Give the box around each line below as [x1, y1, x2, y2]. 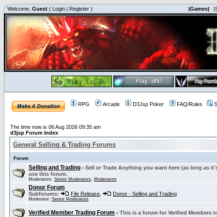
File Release [71, 191, 100, 197]
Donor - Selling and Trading [113, 191, 177, 197]
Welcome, [6, 6, 32, 12]
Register [69, 6, 89, 12]
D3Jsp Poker [133, 101, 164, 107]
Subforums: [29, 191, 59, 197]
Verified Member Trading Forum [29, 209, 115, 216]
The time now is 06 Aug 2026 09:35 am [10, 124, 101, 130]
